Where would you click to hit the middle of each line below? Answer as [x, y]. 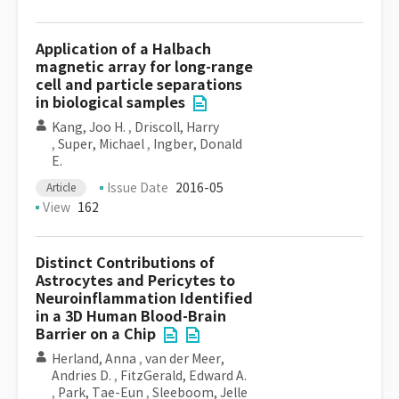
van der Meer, [185, 359]
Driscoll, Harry [177, 127]
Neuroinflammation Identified [144, 299]
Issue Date [138, 188]
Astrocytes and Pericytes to [135, 281]
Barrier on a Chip [96, 334]
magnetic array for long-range [144, 67]
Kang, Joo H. [89, 127]
